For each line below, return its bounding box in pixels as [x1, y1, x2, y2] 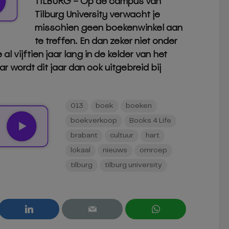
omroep [140, 147, 167, 154]
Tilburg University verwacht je [35, 8, 160, 20]
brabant [71, 132, 98, 140]
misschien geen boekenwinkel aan [35, 21, 182, 34]
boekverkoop [71, 117, 117, 125]
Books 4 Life [129, 117, 171, 125]
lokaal [71, 147, 90, 154]
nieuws [103, 147, 127, 154]
